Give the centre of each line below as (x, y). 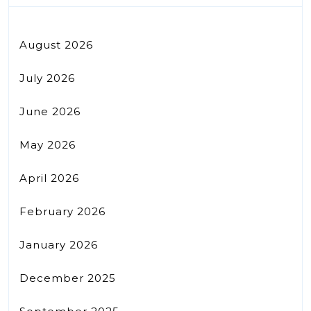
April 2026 (49, 178)
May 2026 (48, 144)
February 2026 (62, 211)
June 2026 (50, 111)
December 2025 (68, 278)
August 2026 (56, 44)
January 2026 (59, 244)
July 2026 (47, 78)
